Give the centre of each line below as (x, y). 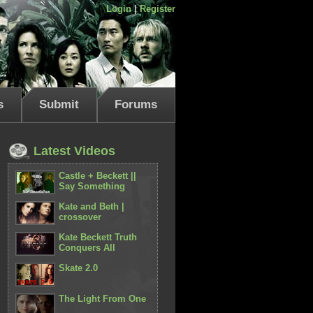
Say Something (92, 186)
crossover (80, 217)
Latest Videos (73, 151)
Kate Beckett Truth (98, 237)
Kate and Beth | (92, 206)
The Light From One (103, 299)
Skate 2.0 (79, 268)
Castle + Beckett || (98, 176)
